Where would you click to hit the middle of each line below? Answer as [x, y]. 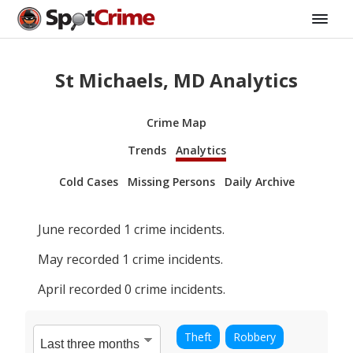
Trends [147, 150]
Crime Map [176, 122]
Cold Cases [88, 181]
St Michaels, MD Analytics [176, 80]
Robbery [255, 336]
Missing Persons [171, 181]
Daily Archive [259, 181]
